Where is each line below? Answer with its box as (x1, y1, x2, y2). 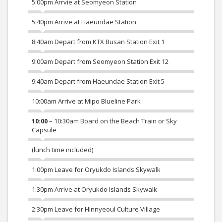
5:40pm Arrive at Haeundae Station (32, 17, 136, 26)
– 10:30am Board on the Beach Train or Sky (48, 116, 177, 125)
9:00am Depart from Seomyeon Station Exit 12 (32, 57, 168, 66)
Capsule (32, 125, 56, 134)
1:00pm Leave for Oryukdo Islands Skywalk (32, 165, 161, 174)
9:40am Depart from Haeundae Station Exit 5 (32, 77, 165, 86)
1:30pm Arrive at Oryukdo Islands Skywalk (32, 185, 157, 194)
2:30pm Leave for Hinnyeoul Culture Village (32, 205, 160, 214)
